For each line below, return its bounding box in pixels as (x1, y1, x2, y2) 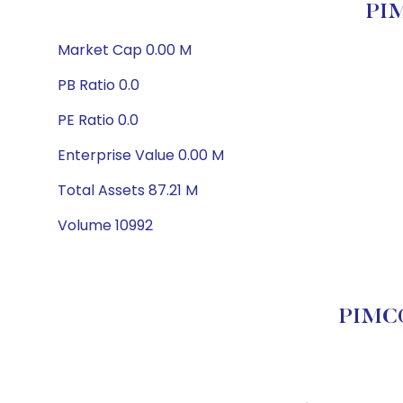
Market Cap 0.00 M (58, 40, 192, 60)
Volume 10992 (58, 215, 153, 236)
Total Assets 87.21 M (58, 180, 198, 201)
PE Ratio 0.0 (58, 110, 139, 130)
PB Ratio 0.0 (58, 75, 139, 95)
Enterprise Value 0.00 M (58, 145, 224, 166)
